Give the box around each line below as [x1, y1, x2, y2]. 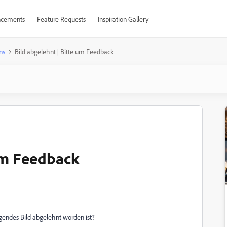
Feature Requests [36, 15, 86, 23]
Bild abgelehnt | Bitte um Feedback [15, 47, 114, 56]
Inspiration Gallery [97, 15, 148, 23]
